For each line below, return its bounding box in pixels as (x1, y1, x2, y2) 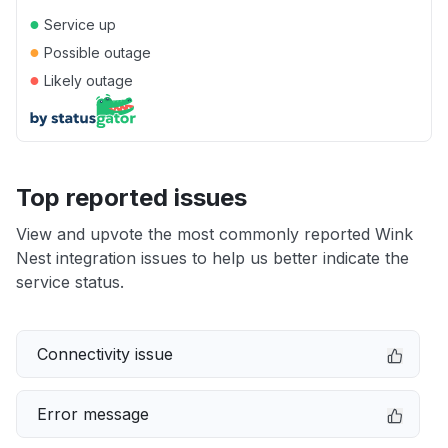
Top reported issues (16, 183, 247, 212)
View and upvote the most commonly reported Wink (16, 224, 413, 244)
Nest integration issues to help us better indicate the (16, 248, 409, 268)
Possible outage (40, 44, 151, 61)
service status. (16, 272, 124, 292)
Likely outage (40, 72, 133, 89)
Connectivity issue (37, 344, 173, 364)
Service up (40, 16, 116, 33)
